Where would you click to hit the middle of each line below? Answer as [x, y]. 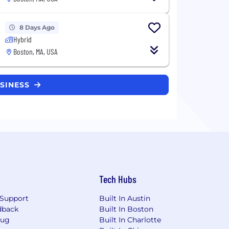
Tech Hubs [118, 179]
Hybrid [22, 39]
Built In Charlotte [130, 220]
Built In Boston [127, 209]
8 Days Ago [37, 27]
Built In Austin [125, 198]
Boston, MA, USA [35, 51]
